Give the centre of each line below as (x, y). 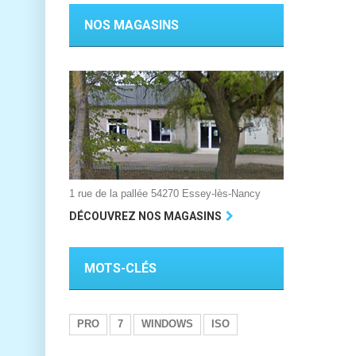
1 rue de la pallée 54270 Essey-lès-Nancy (165, 194)
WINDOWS (167, 323)
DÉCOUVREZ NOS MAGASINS (145, 216)
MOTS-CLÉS (120, 268)
